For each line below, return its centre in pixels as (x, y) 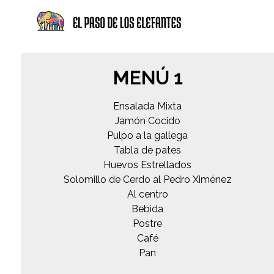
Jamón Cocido (147, 120)
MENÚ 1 (148, 78)
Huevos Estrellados (148, 165)
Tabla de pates (148, 150)
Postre (148, 223)
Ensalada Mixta (148, 106)
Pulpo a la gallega (148, 135)
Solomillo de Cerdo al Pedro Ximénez (147, 179)
